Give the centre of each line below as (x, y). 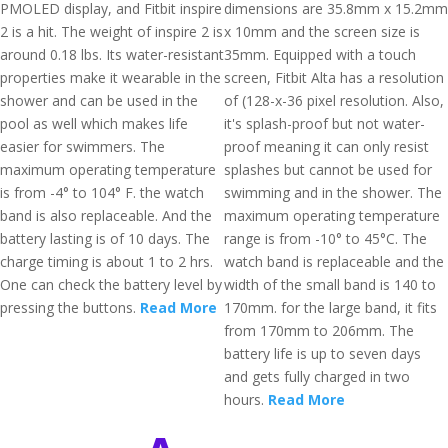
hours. (246, 399)
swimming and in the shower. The (333, 192)
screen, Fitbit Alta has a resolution (334, 77)
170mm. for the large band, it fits (330, 307)
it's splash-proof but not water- (324, 123)
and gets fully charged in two (317, 376)
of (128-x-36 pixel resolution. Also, (334, 100)
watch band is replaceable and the (334, 261)
